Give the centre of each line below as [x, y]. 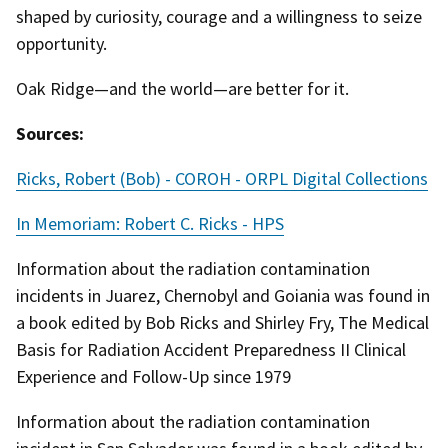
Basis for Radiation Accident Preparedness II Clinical [211, 350]
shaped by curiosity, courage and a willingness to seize [219, 16]
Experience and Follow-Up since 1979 [153, 377]
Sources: [50, 134]
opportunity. [61, 43]
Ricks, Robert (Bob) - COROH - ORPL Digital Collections [222, 179]
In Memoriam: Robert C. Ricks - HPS [150, 224]
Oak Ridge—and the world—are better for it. [182, 88]
